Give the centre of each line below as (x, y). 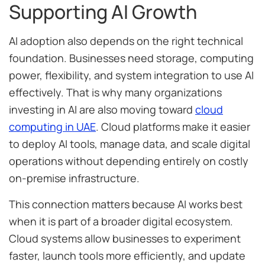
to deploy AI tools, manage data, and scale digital (130, 144)
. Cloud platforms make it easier (173, 127)
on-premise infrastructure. (74, 178)
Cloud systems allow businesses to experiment (125, 238)
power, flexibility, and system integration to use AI (131, 75)
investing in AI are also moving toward (102, 110)
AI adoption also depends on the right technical (126, 41)
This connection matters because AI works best (126, 204)
